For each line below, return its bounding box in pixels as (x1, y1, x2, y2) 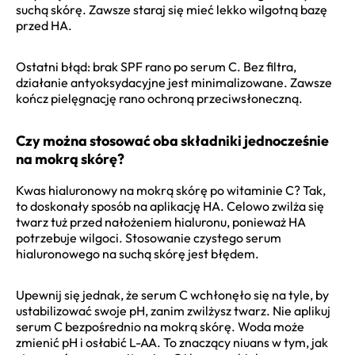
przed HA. (16, 17, 72, 33)
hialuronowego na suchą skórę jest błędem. (16, 245, 259, 261)
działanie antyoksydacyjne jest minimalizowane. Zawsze (16, 74, 332, 90)
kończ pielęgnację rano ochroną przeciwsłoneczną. (16, 90, 303, 106)
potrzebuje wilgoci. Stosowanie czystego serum (16, 229, 281, 246)
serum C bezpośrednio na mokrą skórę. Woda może (16, 318, 304, 334)
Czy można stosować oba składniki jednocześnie (16, 131, 329, 150)
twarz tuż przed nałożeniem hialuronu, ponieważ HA (16, 213, 306, 230)
